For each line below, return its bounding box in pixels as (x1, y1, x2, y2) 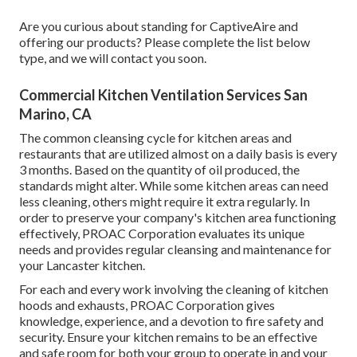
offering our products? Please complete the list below (19, 33, 310, 49)
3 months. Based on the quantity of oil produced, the (19, 161, 300, 177)
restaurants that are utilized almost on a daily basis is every (19, 145, 337, 161)
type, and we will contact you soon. (19, 49, 206, 65)
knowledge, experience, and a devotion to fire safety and (19, 312, 324, 328)
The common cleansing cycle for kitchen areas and (19, 129, 292, 145)
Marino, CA (19, 104, 92, 123)
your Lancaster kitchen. (19, 257, 145, 273)
